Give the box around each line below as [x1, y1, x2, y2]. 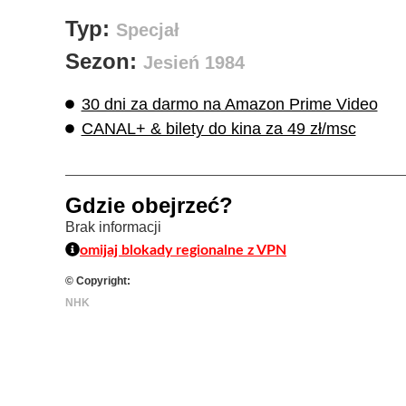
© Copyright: [65, 274, 130, 287]
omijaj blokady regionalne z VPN [80, 242, 286, 257]
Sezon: [65, 48, 143, 73]
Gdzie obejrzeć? [65, 192, 233, 217]
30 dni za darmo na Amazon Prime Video [81, 94, 378, 113]
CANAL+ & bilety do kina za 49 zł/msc [81, 119, 356, 138]
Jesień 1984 [143, 52, 245, 72]
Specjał [116, 19, 179, 40]
